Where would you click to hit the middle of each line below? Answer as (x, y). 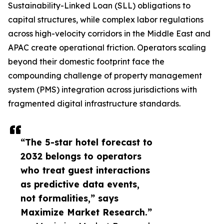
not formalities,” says (69, 198)
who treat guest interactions (85, 170)
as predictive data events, (80, 184)
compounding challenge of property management (105, 76)
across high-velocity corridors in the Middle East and (109, 34)
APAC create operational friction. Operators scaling (107, 48)
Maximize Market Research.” (86, 212)
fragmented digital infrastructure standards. (94, 104)
